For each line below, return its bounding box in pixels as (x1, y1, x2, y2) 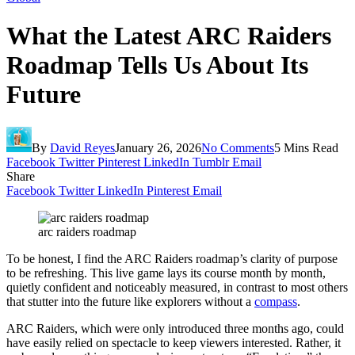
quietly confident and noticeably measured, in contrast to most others (6, 280, 348, 294)
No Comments (201, 140, 274, 155)
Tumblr (193, 155, 229, 169)
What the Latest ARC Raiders (6, 21, 331, 51)
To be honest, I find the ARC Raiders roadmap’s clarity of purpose (6, 251, 338, 265)
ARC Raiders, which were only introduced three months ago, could (6, 321, 344, 335)
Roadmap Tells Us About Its (6, 51, 308, 80)
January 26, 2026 (115, 140, 201, 155)
